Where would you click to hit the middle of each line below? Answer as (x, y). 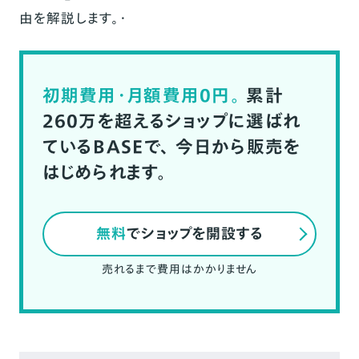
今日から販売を (236, 147)
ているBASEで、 (106, 147)
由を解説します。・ (73, 18)
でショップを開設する (195, 234)
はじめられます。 (104, 173)
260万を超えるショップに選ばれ (171, 121)
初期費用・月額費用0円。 (141, 96)
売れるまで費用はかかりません (179, 269)
